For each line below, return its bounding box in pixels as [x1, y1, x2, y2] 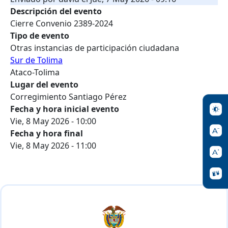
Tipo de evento [10, 30, 69, 41]
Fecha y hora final [10, 128, 83, 139]
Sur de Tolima [10, 54, 63, 66]
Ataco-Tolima [10, 67, 60, 78]
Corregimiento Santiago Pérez [10, 91, 127, 102]
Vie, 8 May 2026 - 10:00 [10, 116, 96, 127]
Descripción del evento [10, 6, 102, 17]
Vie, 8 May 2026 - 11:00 [10, 140, 96, 151]
